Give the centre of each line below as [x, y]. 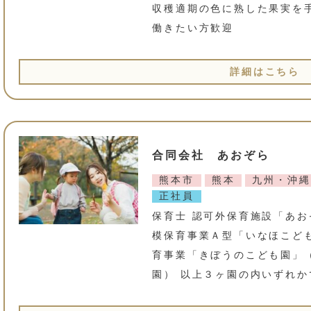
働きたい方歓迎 [193, 27]
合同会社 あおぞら [211, 155]
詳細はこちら [265, 71]
